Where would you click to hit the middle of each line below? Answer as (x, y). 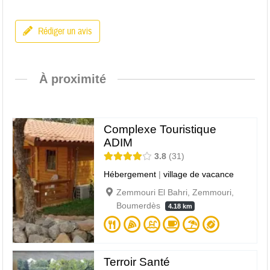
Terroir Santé (137, 262)
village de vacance (199, 174)
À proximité (72, 79)
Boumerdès (140, 206)
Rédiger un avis (65, 31)
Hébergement (130, 174)
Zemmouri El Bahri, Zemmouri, (175, 193)
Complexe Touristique (160, 130)
